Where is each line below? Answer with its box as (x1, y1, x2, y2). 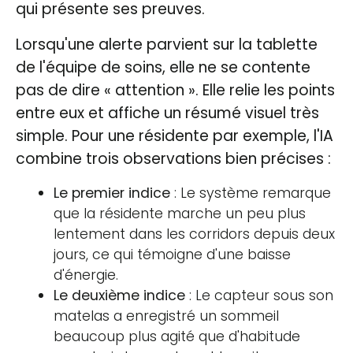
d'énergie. (54, 265, 118, 284)
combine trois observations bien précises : (16, 147, 331, 169)
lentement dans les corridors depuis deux (54, 224, 335, 243)
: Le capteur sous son (185, 285, 333, 305)
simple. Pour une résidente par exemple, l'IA (16, 124, 333, 147)
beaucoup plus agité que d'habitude (54, 326, 300, 346)
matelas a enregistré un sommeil (54, 306, 279, 325)
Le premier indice (54, 183, 170, 203)
